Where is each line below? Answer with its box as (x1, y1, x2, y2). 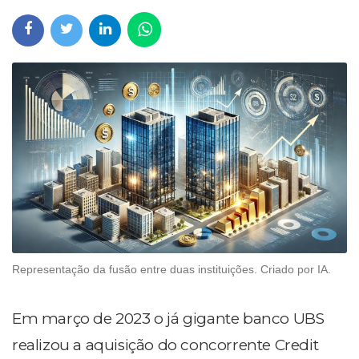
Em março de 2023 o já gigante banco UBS (12, 309, 325, 329)
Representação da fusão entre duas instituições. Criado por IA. (12, 263, 331, 276)
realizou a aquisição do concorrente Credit (12, 336, 319, 355)
